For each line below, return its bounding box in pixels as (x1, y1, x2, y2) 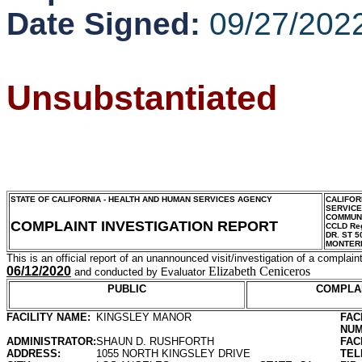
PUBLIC (107, 283, 146, 295)
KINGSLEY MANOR (96, 311, 192, 323)
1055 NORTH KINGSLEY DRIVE (96, 347, 250, 360)
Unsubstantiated (6, 78, 277, 117)
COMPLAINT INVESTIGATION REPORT (11, 218, 278, 234)
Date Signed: (6, 6, 209, 41)
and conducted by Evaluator (71, 266, 208, 278)
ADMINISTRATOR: (6, 335, 96, 347)
